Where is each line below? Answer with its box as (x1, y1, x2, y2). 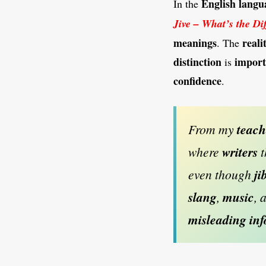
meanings (173, 35, 217, 51)
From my (188, 121, 237, 138)
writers (222, 143, 258, 161)
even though (188, 166, 254, 183)
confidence (173, 73, 221, 89)
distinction (173, 54, 221, 70)
